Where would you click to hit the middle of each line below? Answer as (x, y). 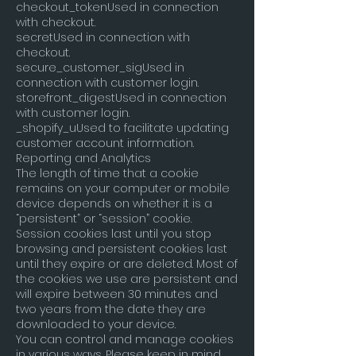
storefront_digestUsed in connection (121, 98)
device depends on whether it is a (114, 203)
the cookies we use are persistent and (127, 279)
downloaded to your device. (96, 324)
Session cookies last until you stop (114, 234)
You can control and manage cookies (125, 339)
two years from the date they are (111, 309)
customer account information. (105, 143)
